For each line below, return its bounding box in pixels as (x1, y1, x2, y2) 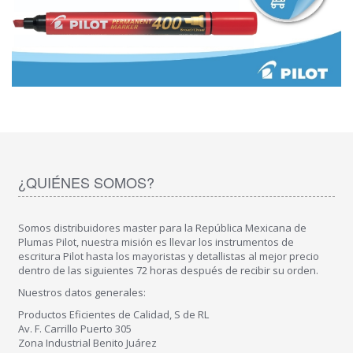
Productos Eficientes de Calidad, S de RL (18, 307, 209, 322)
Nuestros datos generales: (18, 285, 146, 300)
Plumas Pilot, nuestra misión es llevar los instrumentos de (18, 235, 294, 250)
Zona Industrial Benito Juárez (18, 336, 157, 351)
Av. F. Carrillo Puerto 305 (18, 321, 132, 336)
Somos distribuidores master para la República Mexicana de (18, 221, 307, 236)
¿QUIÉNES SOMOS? (18, 172, 154, 193)
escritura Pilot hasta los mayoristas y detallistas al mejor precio (18, 249, 319, 264)
